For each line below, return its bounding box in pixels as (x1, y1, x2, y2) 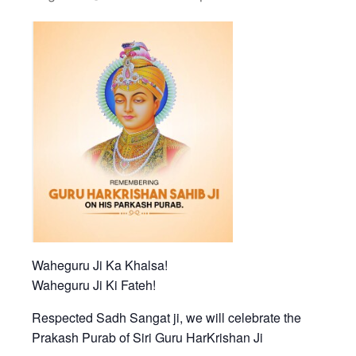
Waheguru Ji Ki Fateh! (32, 276, 156, 294)
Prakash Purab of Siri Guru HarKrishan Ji (32, 328, 263, 346)
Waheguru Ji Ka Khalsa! (32, 256, 168, 274)
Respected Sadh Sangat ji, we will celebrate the (32, 308, 301, 327)
